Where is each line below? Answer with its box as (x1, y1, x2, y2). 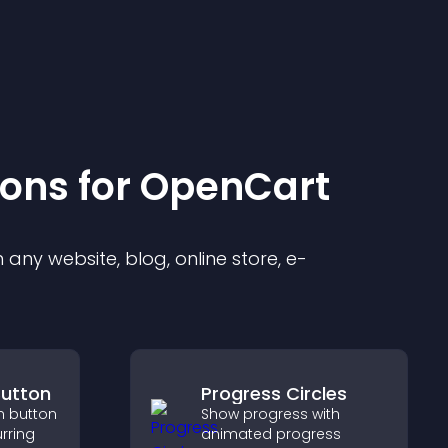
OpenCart (140, 160, 330, 213)
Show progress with (200, 404, 340, 424)
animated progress (200, 424, 341, 444)
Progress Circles (200, 381, 347, 406)
